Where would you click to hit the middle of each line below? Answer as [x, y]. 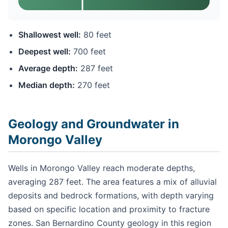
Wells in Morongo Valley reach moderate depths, [102, 168]
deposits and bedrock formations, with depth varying [111, 196]
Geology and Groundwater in [94, 124]
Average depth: [48, 68]
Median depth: [47, 85]
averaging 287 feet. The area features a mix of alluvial [112, 182]
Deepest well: [45, 52]
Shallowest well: [50, 35]
